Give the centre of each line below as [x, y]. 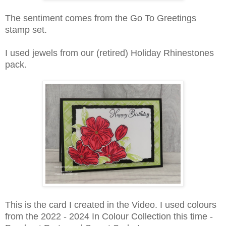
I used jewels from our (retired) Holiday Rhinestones [109, 53]
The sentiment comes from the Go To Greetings [101, 18]
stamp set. [27, 30]
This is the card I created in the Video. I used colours [111, 205]
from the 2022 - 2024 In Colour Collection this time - [109, 217]
